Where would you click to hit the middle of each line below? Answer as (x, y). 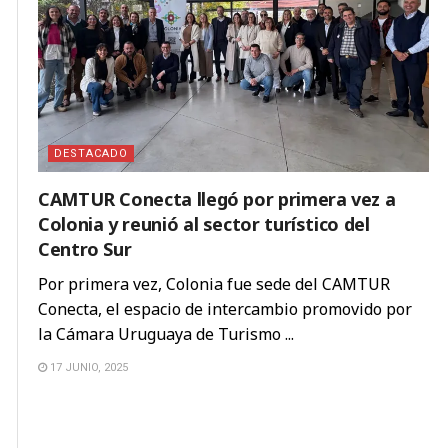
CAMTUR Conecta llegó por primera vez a (217, 199)
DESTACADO (91, 154)
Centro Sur (85, 249)
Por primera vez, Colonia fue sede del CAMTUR (214, 284)
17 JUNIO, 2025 (87, 368)
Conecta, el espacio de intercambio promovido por (225, 309)
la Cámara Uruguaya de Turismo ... (166, 334)
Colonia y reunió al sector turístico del (204, 224)
